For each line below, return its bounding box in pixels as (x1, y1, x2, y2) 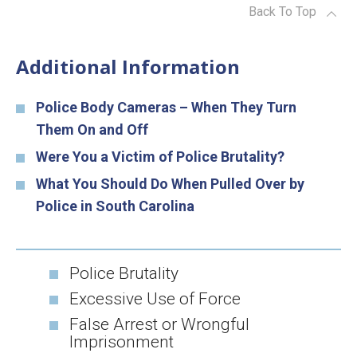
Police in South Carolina (36, 198, 194, 215)
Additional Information (16, 53, 240, 80)
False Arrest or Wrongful (69, 315, 250, 335)
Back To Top (249, 4, 316, 20)
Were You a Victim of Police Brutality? (36, 148, 284, 166)
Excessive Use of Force (69, 289, 241, 309)
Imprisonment (69, 332, 175, 352)
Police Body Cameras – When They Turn (36, 99, 296, 116)
